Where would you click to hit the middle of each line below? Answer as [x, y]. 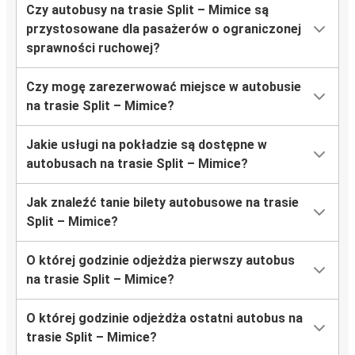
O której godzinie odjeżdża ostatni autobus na [164, 319]
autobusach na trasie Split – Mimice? [137, 164]
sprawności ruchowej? [93, 48]
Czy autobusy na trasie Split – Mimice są [147, 10]
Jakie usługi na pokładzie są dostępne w [147, 145]
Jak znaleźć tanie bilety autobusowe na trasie [162, 203]
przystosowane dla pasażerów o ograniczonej [164, 29]
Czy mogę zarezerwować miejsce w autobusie [164, 87]
